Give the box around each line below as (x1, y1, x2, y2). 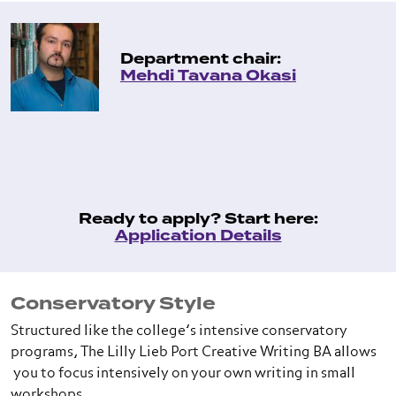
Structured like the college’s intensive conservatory (11, 324, 347, 339)
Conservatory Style (11, 291, 216, 316)
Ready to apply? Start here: (78, 208, 318, 230)
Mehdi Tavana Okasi (120, 65, 296, 87)
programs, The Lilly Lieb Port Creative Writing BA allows (11, 346, 377, 360)
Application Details (114, 225, 282, 247)
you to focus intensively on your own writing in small (11, 367, 355, 381)
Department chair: (120, 48, 281, 70)
